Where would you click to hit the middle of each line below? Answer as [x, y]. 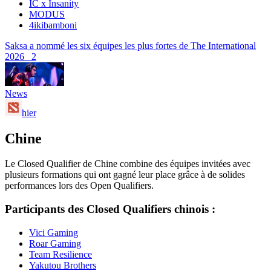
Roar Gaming [55, 243]
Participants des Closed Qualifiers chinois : [110, 209]
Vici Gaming [54, 232]
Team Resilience [60, 254]
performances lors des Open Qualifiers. [79, 186]
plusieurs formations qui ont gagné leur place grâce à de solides [125, 175]
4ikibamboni [53, 25]
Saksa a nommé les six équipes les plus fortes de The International [130, 45]
